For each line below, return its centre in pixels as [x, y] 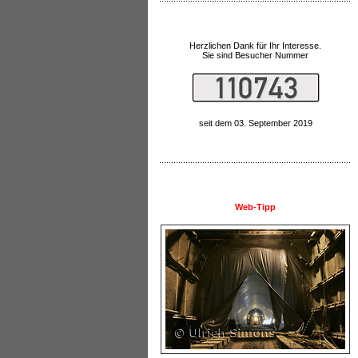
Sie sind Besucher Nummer [255, 55]
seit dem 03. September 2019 [255, 123]
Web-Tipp [255, 207]
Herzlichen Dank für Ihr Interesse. [255, 45]
